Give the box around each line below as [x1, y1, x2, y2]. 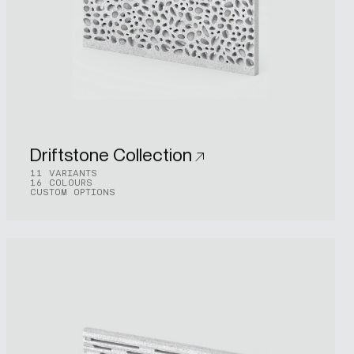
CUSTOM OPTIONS [29, 186, 115, 198]
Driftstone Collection [29, 145, 192, 166]
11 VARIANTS [29, 168, 97, 179]
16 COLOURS [29, 177, 92, 189]
